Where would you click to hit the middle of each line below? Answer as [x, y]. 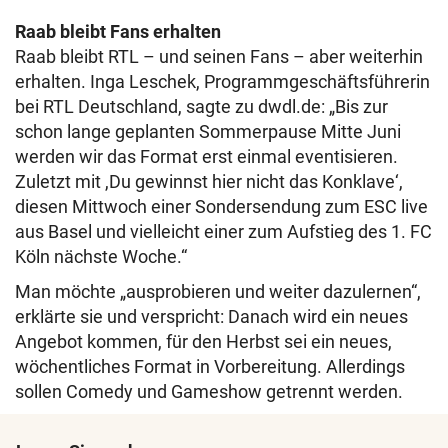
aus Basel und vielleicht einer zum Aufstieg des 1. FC [223, 232]
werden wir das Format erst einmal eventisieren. [206, 157]
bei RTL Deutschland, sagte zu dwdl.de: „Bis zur [201, 107]
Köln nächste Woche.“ [101, 257]
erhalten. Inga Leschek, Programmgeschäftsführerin [222, 82]
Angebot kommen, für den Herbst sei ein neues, [203, 342]
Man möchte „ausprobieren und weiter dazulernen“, [218, 292]
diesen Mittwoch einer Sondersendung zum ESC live [221, 207]
